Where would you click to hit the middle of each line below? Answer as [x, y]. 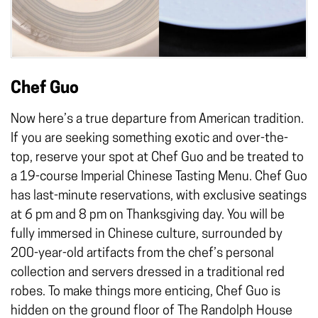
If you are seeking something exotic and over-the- [149, 139]
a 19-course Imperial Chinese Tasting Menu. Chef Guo [159, 177]
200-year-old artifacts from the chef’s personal [142, 254]
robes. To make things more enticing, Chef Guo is [146, 292]
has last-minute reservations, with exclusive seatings [159, 197]
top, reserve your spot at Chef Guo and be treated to [157, 158]
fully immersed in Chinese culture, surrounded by [147, 235]
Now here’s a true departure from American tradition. [157, 120]
